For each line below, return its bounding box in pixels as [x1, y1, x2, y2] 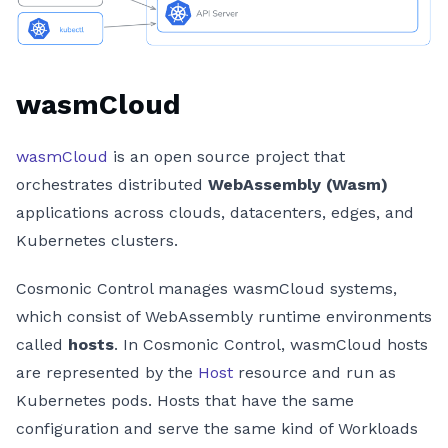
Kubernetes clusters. [16, 230, 178, 250]
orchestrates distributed [16, 174, 208, 194]
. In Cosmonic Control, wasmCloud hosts [114, 334, 428, 354]
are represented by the [16, 362, 198, 382]
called [16, 334, 68, 354]
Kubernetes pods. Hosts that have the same [16, 390, 354, 410]
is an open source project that [108, 146, 345, 166]
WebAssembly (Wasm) [208, 174, 388, 194]
